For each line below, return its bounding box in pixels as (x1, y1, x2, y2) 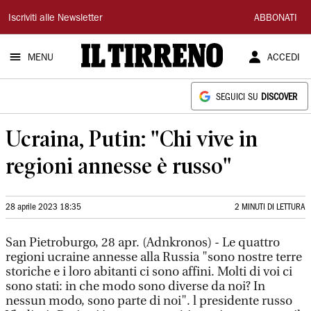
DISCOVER (261, 94, 297, 101)
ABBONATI (254, 14, 297, 24)
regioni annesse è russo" (6, 153, 232, 178)
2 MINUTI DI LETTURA (235, 203, 305, 211)
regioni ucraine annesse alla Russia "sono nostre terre (6, 250, 302, 264)
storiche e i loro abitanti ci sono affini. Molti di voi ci (6, 264, 292, 279)
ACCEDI (267, 53, 300, 63)
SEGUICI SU (216, 94, 261, 101)
